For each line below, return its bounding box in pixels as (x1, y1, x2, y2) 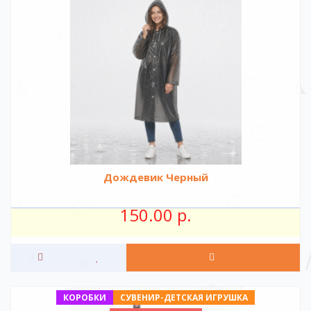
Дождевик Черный (103, 170, 208, 185)
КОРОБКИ (63, 291, 106, 303)
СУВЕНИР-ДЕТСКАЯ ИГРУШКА (120, 291, 248, 303)
